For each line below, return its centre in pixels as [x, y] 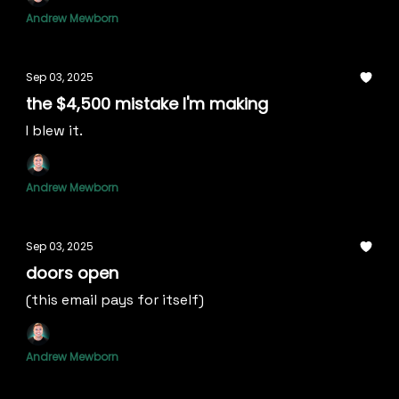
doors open [72, 273]
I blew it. [54, 130]
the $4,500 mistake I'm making [147, 104]
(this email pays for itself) [115, 300]
